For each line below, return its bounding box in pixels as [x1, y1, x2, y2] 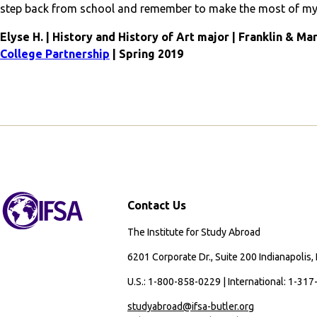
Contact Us [127, 198, 186, 212]
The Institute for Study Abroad [127, 226, 260, 238]
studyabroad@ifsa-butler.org [127, 301, 254, 313]
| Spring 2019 [110, 47, 183, 60]
